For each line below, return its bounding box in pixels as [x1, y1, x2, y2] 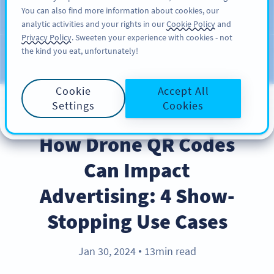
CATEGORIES [154, 54, 204, 65]
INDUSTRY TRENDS [95, 110, 179, 123]
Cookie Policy [166, 18, 215, 29]
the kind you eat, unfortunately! [21, 45, 138, 56]
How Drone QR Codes [39, 131, 235, 158]
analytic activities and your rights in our [21, 18, 166, 29]
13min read [141, 244, 196, 259]
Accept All [157, 84, 209, 98]
